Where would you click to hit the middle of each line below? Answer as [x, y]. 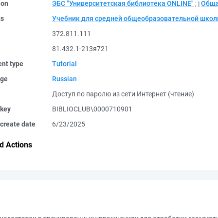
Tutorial [64, 64]
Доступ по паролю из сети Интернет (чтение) [123, 94]
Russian [64, 79]
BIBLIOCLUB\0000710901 [92, 109]
